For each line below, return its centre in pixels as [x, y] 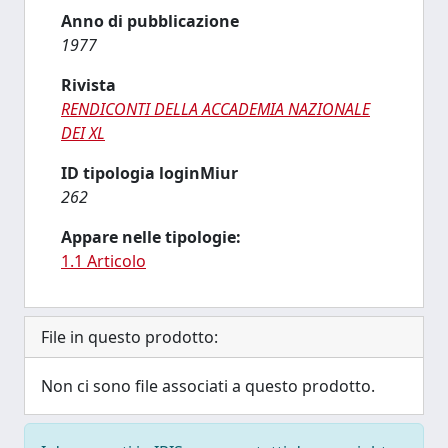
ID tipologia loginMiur [149, 173]
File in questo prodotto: [129, 337]
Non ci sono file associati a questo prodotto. [208, 386]
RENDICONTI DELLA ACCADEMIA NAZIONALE [215, 109]
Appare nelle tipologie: [151, 237]
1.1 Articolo [103, 261]
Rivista [88, 85]
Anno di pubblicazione [150, 21]
